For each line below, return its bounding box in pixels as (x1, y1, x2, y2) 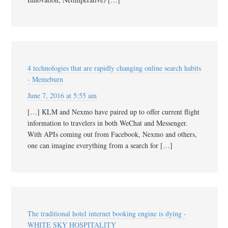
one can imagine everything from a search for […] (27, 140, 173, 150)
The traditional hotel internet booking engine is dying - (27, 208, 186, 218)
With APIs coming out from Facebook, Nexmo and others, (27, 129, 197, 139)
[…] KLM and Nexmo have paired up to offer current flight (27, 106, 199, 117)
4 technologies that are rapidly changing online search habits (27, 63, 201, 73)
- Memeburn (27, 74, 63, 84)
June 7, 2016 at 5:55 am (27, 90, 97, 100)
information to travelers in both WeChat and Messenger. (27, 118, 188, 128)
